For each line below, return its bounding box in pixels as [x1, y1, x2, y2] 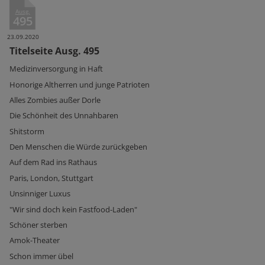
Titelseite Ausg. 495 [9, 44, 99, 57]
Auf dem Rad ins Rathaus [9, 157, 97, 168]
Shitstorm [9, 125, 44, 137]
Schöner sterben [9, 219, 67, 230]
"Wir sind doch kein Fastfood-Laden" [9, 203, 137, 215]
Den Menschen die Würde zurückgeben [9, 141, 147, 153]
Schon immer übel [9, 250, 73, 261]
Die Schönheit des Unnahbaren [9, 110, 118, 121]
